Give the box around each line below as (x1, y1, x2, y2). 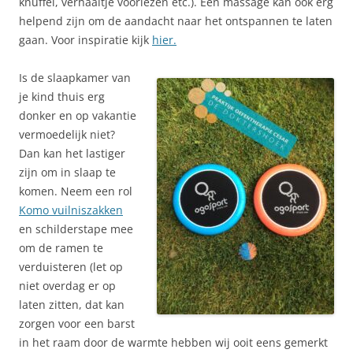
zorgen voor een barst (19, 316, 135, 332)
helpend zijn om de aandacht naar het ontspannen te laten (19, 13, 333, 29)
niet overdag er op (19, 278, 116, 294)
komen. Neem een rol (19, 184, 132, 199)
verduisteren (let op (19, 259, 123, 275)
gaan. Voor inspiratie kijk (19, 32, 152, 48)
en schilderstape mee (19, 221, 133, 237)
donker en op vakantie (19, 108, 136, 124)
